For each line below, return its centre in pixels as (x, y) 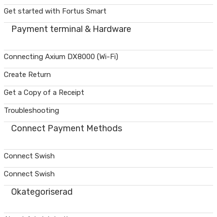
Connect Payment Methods (67, 128)
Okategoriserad (42, 192)
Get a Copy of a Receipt (44, 93)
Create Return (27, 75)
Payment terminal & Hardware (71, 29)
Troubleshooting (31, 110)
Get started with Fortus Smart (55, 11)
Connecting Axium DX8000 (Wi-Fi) (61, 57)
